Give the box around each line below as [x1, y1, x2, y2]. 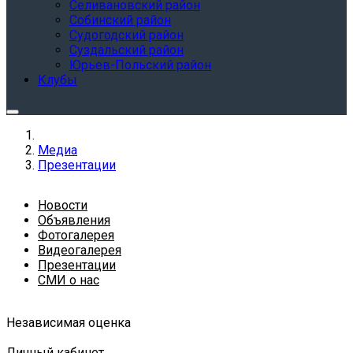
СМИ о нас [38, 273, 99, 288]
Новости [38, 198, 87, 213]
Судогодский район [69, 28, 184, 43]
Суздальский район [69, 43, 184, 58]
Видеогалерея [38, 243, 121, 258]
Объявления [38, 213, 110, 228]
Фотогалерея [38, 228, 114, 243]
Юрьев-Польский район [69, 58, 211, 72]
